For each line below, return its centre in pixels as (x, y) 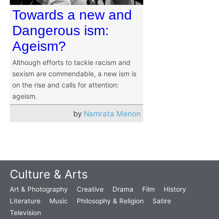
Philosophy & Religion (110, 201)
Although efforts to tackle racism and (71, 63)
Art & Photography (39, 189)
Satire (162, 201)
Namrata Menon (112, 114)
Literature (25, 201)
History (175, 189)
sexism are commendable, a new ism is (74, 74)
